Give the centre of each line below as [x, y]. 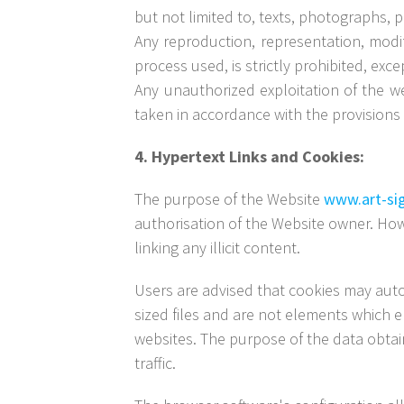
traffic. [156, 363]
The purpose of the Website [230, 199]
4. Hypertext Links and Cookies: [250, 157]
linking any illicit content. [218, 248]
